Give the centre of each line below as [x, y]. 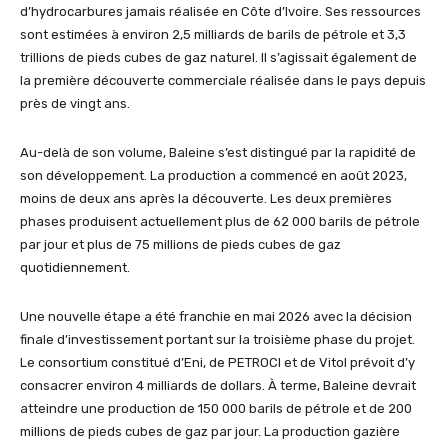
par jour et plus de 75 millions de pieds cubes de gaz [180, 245]
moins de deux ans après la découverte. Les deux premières [206, 199]
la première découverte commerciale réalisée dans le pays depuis [223, 81]
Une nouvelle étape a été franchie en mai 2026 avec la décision [216, 317]
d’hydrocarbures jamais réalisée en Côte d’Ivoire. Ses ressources [220, 12]
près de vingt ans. [75, 104]
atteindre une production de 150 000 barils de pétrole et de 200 [216, 409]
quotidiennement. [75, 268]
